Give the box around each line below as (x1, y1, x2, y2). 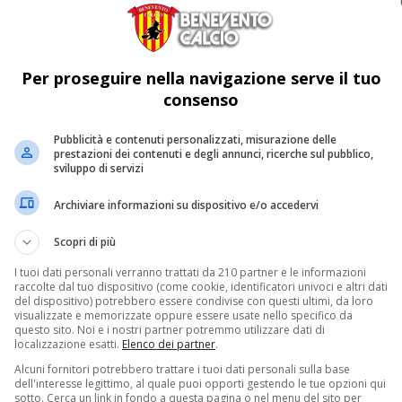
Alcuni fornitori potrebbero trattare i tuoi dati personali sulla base (14, 362, 350, 377)
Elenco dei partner (122, 336, 215, 352)
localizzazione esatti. (14, 336, 122, 352)
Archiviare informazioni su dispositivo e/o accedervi (54, 197, 319, 213)
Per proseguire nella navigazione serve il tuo (21, 67, 381, 89)
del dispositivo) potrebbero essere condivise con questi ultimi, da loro (14, 293, 373, 309)
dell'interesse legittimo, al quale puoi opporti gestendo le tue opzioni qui (14, 376, 386, 391)
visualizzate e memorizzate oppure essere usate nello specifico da (14, 308, 353, 323)
